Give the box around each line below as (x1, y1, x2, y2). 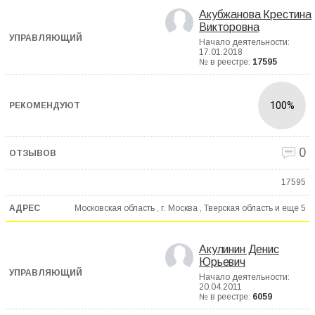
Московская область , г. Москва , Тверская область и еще (75, 202, 299, 213)
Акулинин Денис (199, 243, 279, 256)
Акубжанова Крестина (199, 8, 311, 21)
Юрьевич (199, 256, 245, 269)
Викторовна (199, 21, 259, 34)
